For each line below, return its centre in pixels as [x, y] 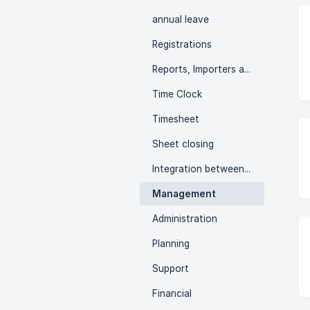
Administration [185, 219]
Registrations [182, 44]
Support [171, 268]
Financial [172, 293]
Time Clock [177, 94]
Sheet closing [183, 144]
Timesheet [176, 119]
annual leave [181, 19]
